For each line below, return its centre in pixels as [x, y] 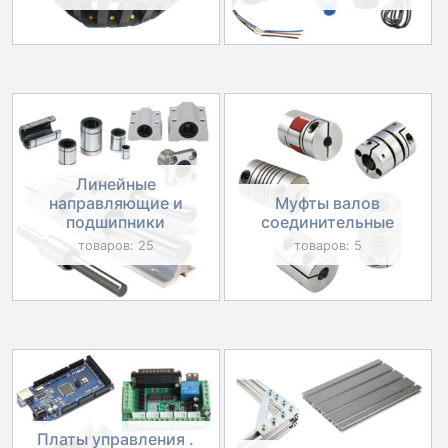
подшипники [116, 221]
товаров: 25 [115, 245]
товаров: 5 [327, 245]
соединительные [328, 221]
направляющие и [115, 202]
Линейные [115, 183]
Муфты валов [328, 202]
